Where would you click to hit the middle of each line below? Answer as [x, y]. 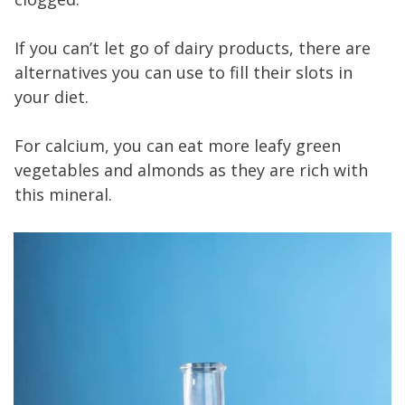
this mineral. [63, 195]
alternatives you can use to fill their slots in [184, 73]
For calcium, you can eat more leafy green [178, 146]
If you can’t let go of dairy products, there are [193, 48]
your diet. [52, 97]
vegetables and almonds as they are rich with [191, 170]
